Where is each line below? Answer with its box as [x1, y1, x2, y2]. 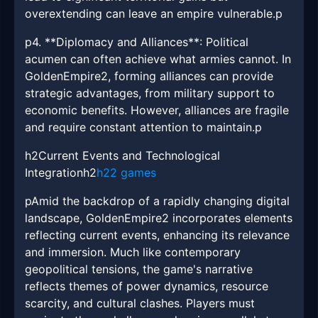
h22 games [97, 165, 156, 180]
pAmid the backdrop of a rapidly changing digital [25, 194, 290, 209]
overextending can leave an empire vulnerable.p [25, 6, 283, 21]
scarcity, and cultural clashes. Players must [25, 296, 255, 311]
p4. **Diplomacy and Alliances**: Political [25, 35, 248, 50]
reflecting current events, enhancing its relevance [25, 228, 290, 243]
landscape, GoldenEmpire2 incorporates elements [25, 211, 292, 226]
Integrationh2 [25, 165, 97, 180]
